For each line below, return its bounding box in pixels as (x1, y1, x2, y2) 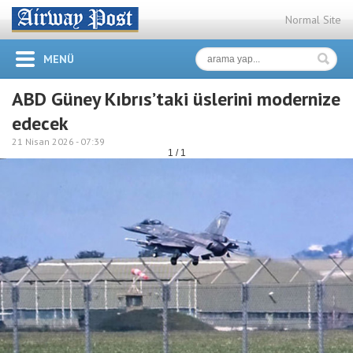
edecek (12, 111, 69, 136)
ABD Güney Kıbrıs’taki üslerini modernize (12, 87, 340, 111)
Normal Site (285, 13, 341, 27)
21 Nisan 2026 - (12, 136, 80, 147)
